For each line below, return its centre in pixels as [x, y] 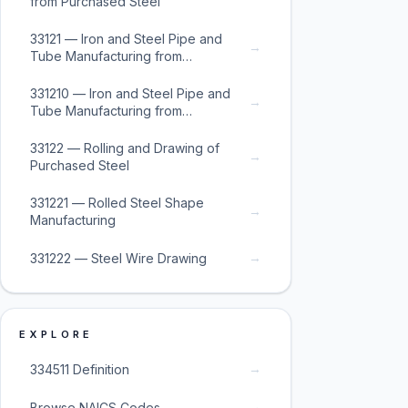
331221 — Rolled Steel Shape [117, 203]
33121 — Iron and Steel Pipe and [126, 39]
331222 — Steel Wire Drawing [118, 258]
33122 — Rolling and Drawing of [125, 148]
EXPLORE [56, 334]
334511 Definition [80, 369]
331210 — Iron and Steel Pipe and [130, 93]
